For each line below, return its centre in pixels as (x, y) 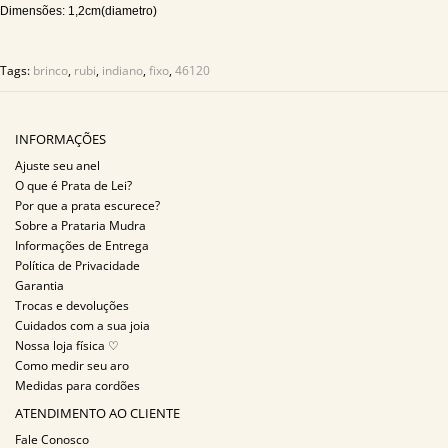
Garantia (39, 285)
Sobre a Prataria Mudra (80, 225)
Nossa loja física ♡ (67, 345)
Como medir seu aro (72, 365)
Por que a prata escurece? (87, 205)
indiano (122, 70)
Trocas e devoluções (72, 305)
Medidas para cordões (77, 385)
